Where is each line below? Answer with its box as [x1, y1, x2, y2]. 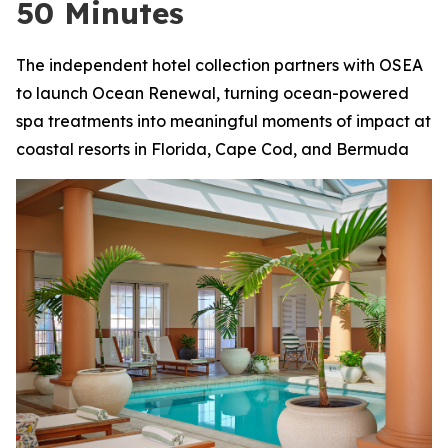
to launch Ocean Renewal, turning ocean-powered [16, 83, 409, 103]
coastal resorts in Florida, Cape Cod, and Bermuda [16, 139, 409, 159]
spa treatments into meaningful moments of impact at [16, 111, 431, 131]
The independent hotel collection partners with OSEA [16, 55, 423, 75]
